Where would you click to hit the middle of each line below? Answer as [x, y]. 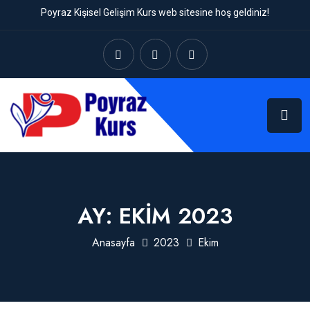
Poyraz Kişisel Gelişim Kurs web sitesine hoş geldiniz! [155, 12]
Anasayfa [113, 243]
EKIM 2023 [176, 216]
